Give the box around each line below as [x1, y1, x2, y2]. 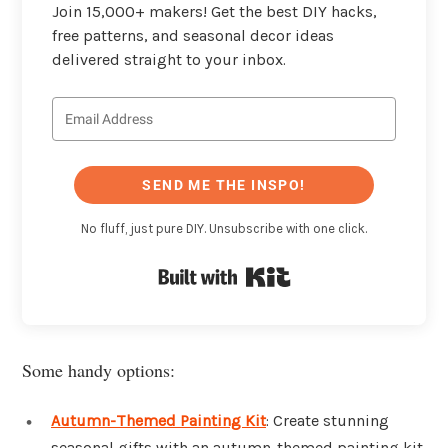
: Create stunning [266, 410, 389, 430]
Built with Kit [290, 263, 388, 283]
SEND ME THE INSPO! [142, 177, 306, 194]
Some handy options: [22, 357, 175, 382]
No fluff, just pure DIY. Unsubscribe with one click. [81, 221, 367, 237]
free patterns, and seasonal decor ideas [52, 25, 334, 45]
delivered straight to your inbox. [52, 49, 286, 69]
